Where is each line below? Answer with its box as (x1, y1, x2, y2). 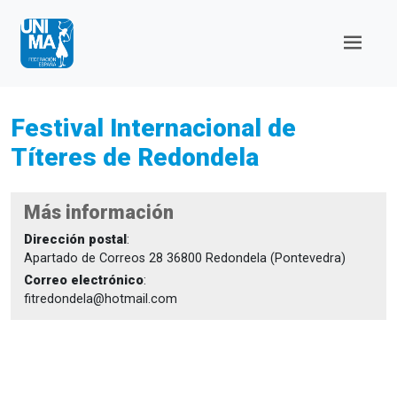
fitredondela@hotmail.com (24, 291, 177, 307)
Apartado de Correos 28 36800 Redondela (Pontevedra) (24, 251, 346, 266)
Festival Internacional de (11, 113, 296, 143)
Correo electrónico (24, 272, 144, 288)
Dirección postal (24, 232, 127, 247)
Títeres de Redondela (11, 143, 259, 172)
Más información (24, 201, 174, 223)
